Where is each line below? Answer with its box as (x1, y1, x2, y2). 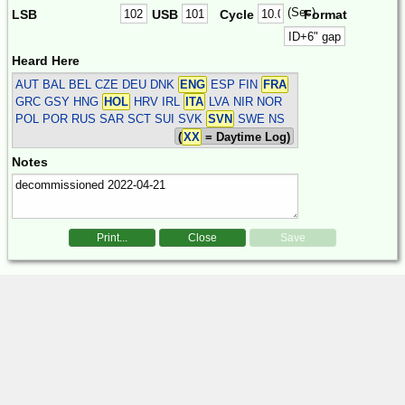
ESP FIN (207, 77, 262, 91)
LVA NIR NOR (205, 94, 283, 108)
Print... (97, 231, 127, 244)
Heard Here (12, 52, 80, 68)
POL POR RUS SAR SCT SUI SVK (15, 111, 207, 126)
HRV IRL (130, 94, 184, 108)
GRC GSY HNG (15, 94, 103, 108)
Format (303, 6, 347, 22)
